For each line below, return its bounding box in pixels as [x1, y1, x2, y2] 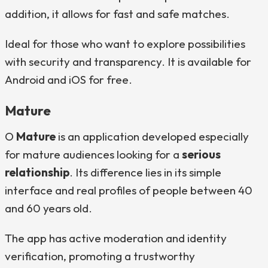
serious [182, 147, 221, 162]
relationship [5, 165, 69, 179]
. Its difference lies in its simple [69, 165, 221, 179]
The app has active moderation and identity [5, 231, 227, 245]
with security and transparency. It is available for [5, 54, 251, 69]
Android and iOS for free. [5, 72, 132, 87]
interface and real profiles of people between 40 [5, 183, 252, 197]
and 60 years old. [5, 201, 92, 215]
